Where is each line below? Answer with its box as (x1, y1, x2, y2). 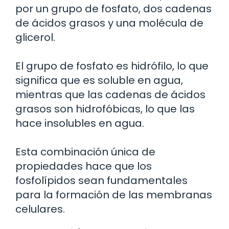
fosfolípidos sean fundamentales (15, 173, 188, 188)
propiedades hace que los (15, 158, 152, 173)
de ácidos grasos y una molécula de (15, 15, 203, 30)
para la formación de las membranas (15, 187, 212, 202)
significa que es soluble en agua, (15, 73, 183, 87)
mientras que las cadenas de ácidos (15, 87, 205, 102)
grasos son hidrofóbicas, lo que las (15, 101, 195, 116)
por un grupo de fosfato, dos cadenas (15, 1, 212, 16)
